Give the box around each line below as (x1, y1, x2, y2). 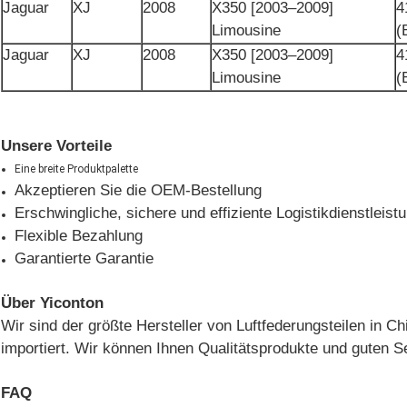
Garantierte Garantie (15, 250, 154, 268)
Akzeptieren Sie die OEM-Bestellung (15, 182, 262, 200)
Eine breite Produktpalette (15, 163, 138, 176)
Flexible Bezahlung (15, 227, 143, 245)
